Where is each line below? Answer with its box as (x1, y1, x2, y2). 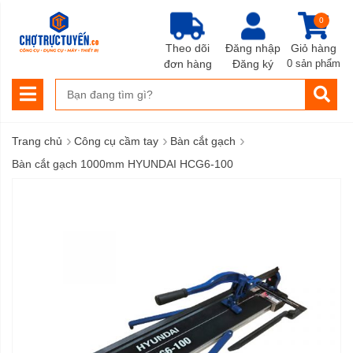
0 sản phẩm (287, 58, 340, 69)
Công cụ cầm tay (74, 135, 158, 147)
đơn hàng (163, 57, 212, 70)
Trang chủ (12, 135, 62, 147)
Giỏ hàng (291, 42, 336, 54)
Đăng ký (232, 57, 273, 70)
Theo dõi (165, 41, 210, 54)
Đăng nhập (225, 41, 281, 54)
